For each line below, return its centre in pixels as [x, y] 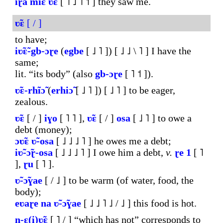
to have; [31, 39]
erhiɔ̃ [62, 90]
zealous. [31, 102]
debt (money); [44, 129]
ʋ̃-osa [43, 141]
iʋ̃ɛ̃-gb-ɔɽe [37, 51]
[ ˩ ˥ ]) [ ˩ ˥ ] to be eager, [124, 90]
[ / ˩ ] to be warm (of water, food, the [118, 180]
